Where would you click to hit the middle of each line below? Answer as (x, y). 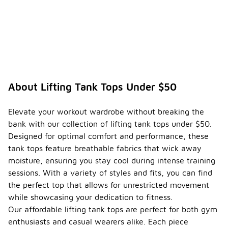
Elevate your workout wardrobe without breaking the (106, 112)
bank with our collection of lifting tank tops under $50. (110, 124)
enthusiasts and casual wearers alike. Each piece (98, 222)
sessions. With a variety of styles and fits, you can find (110, 173)
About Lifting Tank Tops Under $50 (92, 87)
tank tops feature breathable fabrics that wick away (105, 148)
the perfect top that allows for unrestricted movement (109, 185)
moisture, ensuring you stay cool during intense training (112, 161)
